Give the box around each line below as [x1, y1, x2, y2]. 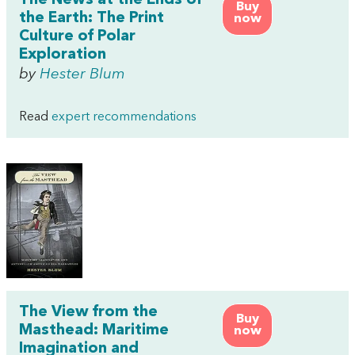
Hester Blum [40, 67, 125, 82]
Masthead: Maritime [19, 323, 169, 339]
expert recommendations [52, 111, 197, 124]
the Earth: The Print [19, 10, 164, 26]
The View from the [19, 304, 158, 321]
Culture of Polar [19, 29, 136, 44]
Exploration [19, 47, 106, 63]
